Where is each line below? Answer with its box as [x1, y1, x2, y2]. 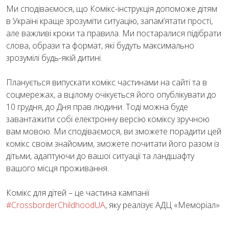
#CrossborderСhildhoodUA [6, 199, 105, 211]
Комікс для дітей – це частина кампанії [6, 187, 149, 198]
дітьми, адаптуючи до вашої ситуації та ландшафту [6, 150, 194, 162]
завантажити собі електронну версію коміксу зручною [6, 113, 210, 125]
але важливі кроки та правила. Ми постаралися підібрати [6, 27, 221, 39]
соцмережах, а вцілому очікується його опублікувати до [6, 88, 216, 100]
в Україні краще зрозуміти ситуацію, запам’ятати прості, [6, 15, 213, 27]
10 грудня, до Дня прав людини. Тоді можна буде [6, 101, 188, 112]
